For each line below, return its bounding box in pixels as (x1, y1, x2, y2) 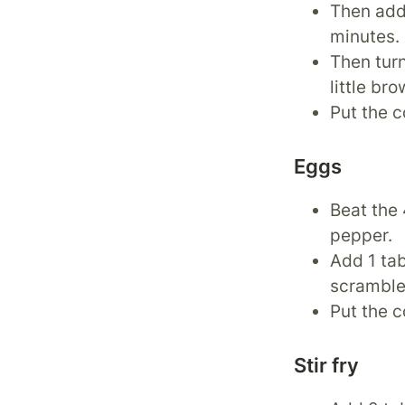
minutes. (330, 26, 400, 47)
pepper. (330, 225, 393, 246)
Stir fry (294, 353, 360, 377)
